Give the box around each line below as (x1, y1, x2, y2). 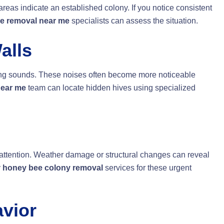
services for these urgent (103, 163, 191, 172)
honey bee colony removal (2, 163, 103, 172)
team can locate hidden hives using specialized (26, 83, 195, 92)
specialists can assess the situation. (69, 16, 198, 25)
